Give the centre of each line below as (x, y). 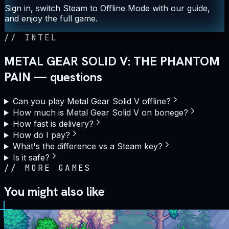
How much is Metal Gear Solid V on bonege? (100, 113)
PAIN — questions (53, 77)
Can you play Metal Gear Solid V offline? (91, 101)
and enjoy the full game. (51, 19)
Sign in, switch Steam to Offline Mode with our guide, (107, 8)
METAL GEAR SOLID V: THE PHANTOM (112, 61)
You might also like (54, 191)
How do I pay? (41, 135)
